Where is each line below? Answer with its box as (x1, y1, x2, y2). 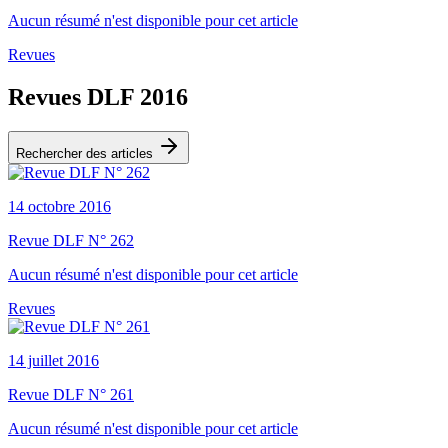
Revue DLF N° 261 (8, 386, 134, 403)
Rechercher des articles (16, 146, 157, 161)
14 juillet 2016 (8, 352, 99, 369)
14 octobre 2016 (8, 198, 111, 215)
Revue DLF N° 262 (8, 232, 134, 249)
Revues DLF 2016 (8, 84, 188, 111)
